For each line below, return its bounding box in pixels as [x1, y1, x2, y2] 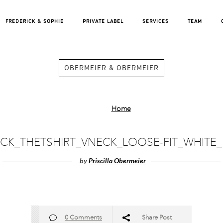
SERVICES [142, 19, 169, 24]
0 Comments [65, 215, 102, 221]
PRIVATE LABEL [82, 19, 123, 24]
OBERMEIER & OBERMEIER [64, 65, 159, 72]
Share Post [142, 215, 172, 221]
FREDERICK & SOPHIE [5, 19, 64, 24]
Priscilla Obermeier [89, 156, 146, 165]
